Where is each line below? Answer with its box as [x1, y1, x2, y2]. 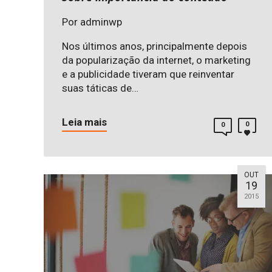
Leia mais [62, 116, 107, 129]
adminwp [80, 16, 122, 29]
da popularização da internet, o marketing [62, 54, 251, 67]
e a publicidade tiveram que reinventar [62, 68, 234, 81]
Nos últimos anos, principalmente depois [62, 40, 247, 53]
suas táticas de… [62, 82, 138, 95]
